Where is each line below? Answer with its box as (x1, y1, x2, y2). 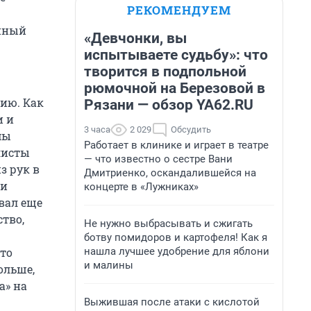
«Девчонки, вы (84, 30, 187, 47)
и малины (84, 259, 133, 271)
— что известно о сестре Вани (84, 153, 233, 165)
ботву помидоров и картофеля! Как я (84, 231, 267, 244)
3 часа (84, 124, 110, 135)
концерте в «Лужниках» (84, 180, 199, 193)
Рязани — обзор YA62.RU (84, 96, 253, 113)
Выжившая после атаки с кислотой (84, 296, 260, 308)
